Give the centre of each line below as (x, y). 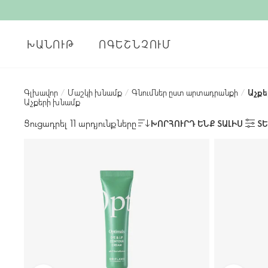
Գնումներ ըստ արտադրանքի (185, 92)
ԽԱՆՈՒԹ (51, 44)
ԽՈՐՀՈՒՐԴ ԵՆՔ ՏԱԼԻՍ (197, 123)
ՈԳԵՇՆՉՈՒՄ (135, 44)
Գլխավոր (41, 92)
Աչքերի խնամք (52, 102)
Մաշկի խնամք (95, 92)
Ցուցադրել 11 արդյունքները (80, 123)
